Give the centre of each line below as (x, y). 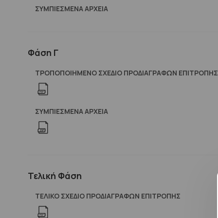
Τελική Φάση (55, 176)
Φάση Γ (43, 53)
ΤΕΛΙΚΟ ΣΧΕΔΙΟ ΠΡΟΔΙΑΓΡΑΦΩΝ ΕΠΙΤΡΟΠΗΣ (108, 196)
